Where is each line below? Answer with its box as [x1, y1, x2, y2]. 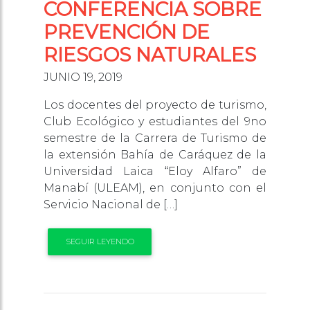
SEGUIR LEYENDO [65, 237, 134, 247]
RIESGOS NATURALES [44, 43, 256, 67]
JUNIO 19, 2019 [44, 71, 122, 84]
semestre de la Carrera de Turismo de [44, 131, 266, 145]
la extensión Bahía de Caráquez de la [44, 148, 266, 162]
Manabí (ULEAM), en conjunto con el [44, 181, 266, 195]
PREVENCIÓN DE [44, 20, 210, 44]
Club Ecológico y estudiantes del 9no [44, 115, 266, 129]
